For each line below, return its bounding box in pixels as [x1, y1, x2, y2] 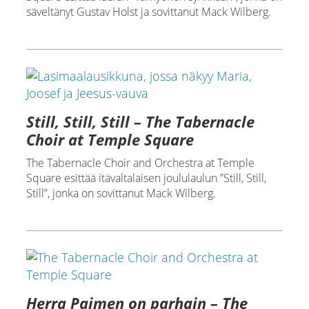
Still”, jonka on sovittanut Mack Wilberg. [26, 185, 216, 201]
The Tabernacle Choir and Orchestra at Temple [26, 154, 255, 170]
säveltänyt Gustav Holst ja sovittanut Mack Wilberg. [26, 3, 271, 19]
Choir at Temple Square [26, 128, 194, 150]
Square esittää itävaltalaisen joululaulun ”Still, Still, [26, 170, 266, 186]
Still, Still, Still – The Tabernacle [26, 110, 255, 132]
